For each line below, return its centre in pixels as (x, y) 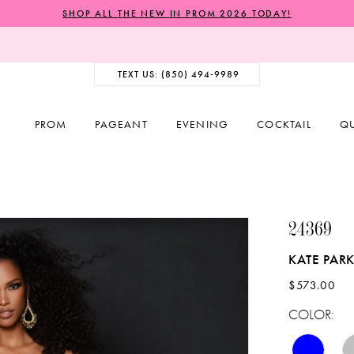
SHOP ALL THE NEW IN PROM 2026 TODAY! (177, 13)
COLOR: (312, 314)
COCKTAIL (284, 124)
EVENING (202, 124)
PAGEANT (121, 124)
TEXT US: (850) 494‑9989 (179, 74)
